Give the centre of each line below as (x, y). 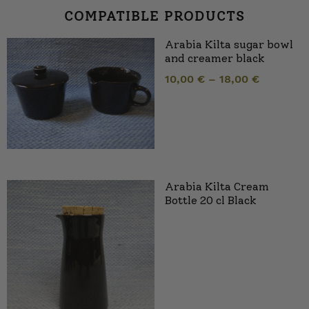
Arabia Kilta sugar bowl (229, 45)
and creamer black (215, 59)
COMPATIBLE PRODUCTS (154, 16)
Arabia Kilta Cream (217, 186)
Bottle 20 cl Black (211, 200)
